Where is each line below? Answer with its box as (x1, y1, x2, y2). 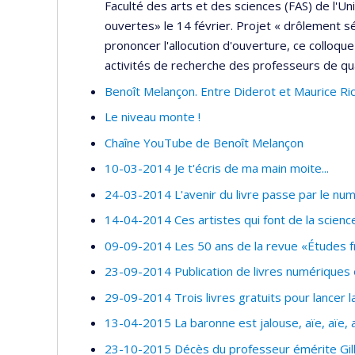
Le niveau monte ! (105, 109, 200, 125)
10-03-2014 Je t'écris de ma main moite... (105, 160, 329, 177)
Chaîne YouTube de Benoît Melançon (105, 134, 303, 151)
